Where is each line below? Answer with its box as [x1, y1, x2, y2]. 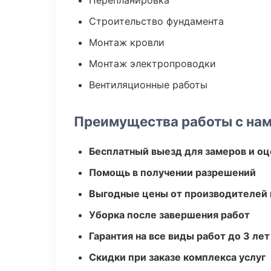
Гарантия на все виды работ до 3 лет [89, 230, 270, 242]
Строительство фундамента [89, 15, 224, 27]
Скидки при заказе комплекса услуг [89, 251, 266, 263]
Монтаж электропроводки [89, 57, 216, 70]
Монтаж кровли [89, 36, 165, 48]
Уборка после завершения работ [89, 209, 250, 221]
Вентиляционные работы [89, 79, 207, 91]
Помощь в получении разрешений [89, 166, 256, 178]
